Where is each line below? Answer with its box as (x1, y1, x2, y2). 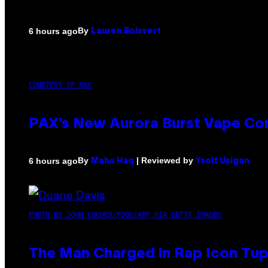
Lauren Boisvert (91, 28, 161, 36)
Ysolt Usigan (196, 157, 249, 166)
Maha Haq (91, 157, 134, 166)
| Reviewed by (134, 156, 196, 166)
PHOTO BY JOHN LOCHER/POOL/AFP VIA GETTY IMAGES (29, 211, 221, 220)
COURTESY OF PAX (29, 81, 92, 90)
